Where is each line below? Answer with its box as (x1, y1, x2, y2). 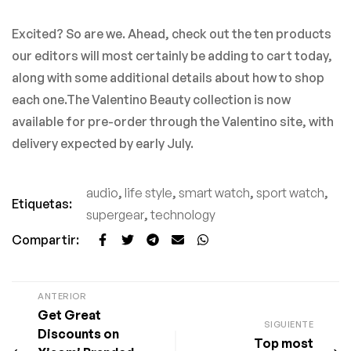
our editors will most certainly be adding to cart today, (12, 48, 332, 63)
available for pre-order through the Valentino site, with (12, 114, 334, 129)
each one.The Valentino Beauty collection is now (12, 92, 291, 107)
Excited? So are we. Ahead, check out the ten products (12, 26, 331, 42)
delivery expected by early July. (12, 136, 194, 151)
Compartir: (12, 232, 79, 248)
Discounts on (38, 326, 119, 342)
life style (125, 185, 172, 201)
